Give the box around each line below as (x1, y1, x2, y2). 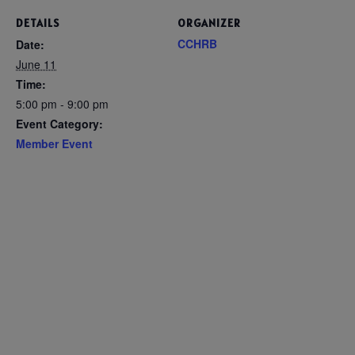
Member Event (16, 136, 93, 151)
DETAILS (16, 16, 59, 30)
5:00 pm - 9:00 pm (16, 96, 109, 112)
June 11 (16, 56, 56, 72)
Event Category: (16, 116, 103, 132)
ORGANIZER (177, 16, 241, 30)
